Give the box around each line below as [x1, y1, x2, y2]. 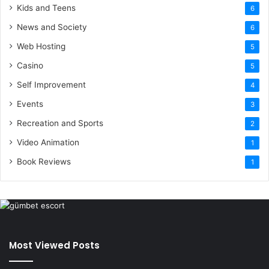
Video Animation [17, 137, 79, 147]
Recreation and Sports [17, 118, 103, 128]
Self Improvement [17, 79, 86, 89]
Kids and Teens [17, 2, 76, 13]
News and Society [17, 22, 87, 32]
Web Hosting [17, 41, 65, 51]
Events [17, 98, 43, 109]
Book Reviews [17, 156, 71, 166]
